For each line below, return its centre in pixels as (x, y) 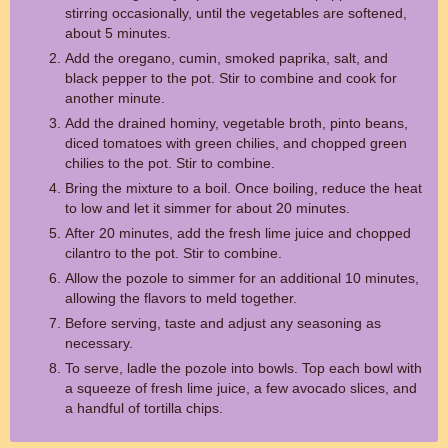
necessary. (99, 343)
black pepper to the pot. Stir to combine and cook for (231, 78)
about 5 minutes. (118, 33)
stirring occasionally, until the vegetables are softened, (236, 13)
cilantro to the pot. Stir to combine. (173, 253)
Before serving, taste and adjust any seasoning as (223, 323)
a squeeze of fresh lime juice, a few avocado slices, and (241, 388)
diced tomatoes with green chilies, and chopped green (236, 143)
